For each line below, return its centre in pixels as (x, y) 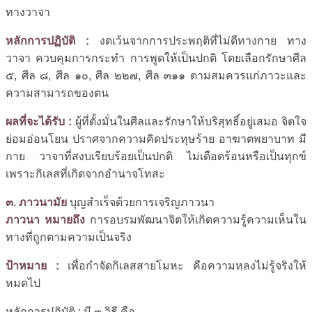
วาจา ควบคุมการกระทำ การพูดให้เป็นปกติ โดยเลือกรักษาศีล (156, 58)
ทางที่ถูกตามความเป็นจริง (69, 237)
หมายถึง (65, 219)
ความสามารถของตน (57, 93)
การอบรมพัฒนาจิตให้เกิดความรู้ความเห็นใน (196, 219)
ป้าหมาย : (32, 265)
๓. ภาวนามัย (36, 202)
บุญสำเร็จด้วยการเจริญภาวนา (141, 202)
